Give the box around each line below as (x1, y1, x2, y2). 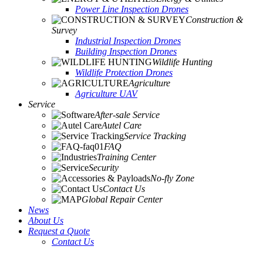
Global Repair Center (82, 194, 163, 204)
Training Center (97, 152, 156, 162)
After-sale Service (95, 110, 160, 120)
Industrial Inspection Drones (75, 36, 181, 46)
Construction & (186, 15, 243, 25)
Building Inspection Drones (75, 46, 177, 56)
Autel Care (102, 120, 141, 130)
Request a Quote (28, 226, 90, 236)
